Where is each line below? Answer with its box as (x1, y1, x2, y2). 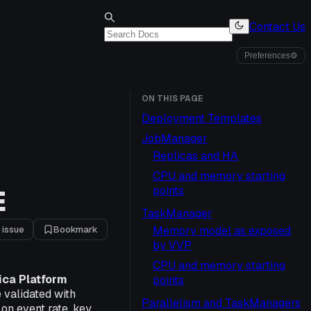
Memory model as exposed (153, 224, 291, 238)
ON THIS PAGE (142, 93, 203, 104)
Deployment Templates (142, 111, 262, 126)
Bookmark (53, 224, 98, 235)
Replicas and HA (153, 149, 238, 163)
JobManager (142, 131, 208, 146)
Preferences (244, 51, 290, 60)
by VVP (153, 238, 192, 253)
